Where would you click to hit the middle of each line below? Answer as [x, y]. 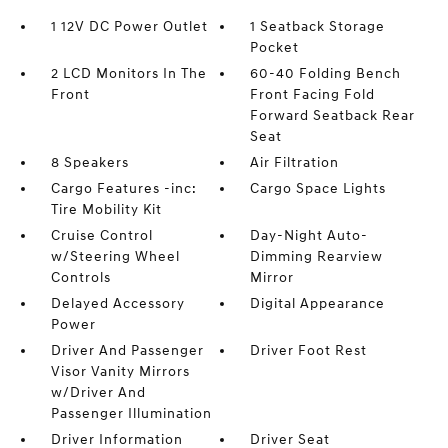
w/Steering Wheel [115, 256]
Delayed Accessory [117, 303]
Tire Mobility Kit [106, 209]
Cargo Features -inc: [123, 188]
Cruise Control [101, 235]
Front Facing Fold [313, 94]
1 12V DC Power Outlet [129, 26]
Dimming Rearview [317, 256]
